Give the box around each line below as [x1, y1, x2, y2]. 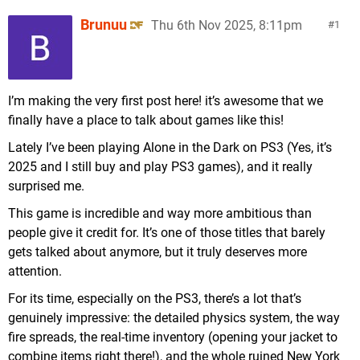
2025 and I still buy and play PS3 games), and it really [8, 159, 313, 174]
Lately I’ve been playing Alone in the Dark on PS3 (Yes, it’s [8, 140, 332, 155]
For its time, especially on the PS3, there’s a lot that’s [8, 291, 301, 306]
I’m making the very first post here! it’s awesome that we [8, 93, 323, 108]
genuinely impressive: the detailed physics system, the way [8, 310, 340, 325]
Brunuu [80, 16, 127, 33]
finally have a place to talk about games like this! [8, 112, 284, 128]
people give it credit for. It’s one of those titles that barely [8, 225, 325, 240]
